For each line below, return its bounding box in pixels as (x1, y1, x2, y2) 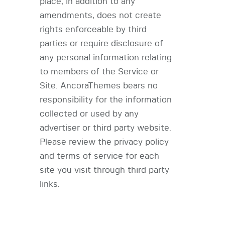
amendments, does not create (40, 11, 161, 20)
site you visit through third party (40, 166, 169, 175)
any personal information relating (40, 53, 172, 62)
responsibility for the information (40, 95, 172, 104)
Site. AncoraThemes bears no (40, 81, 158, 90)
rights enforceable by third (40, 25, 147, 34)
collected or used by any (40, 109, 139, 119)
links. (40, 180, 60, 189)
